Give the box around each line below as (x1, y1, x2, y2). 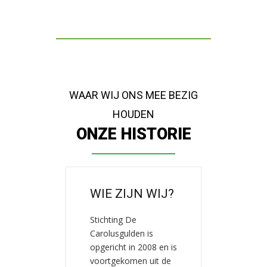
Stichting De (90, 214, 136, 225)
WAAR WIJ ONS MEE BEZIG (69, 89, 198, 101)
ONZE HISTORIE (76, 125, 191, 144)
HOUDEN (113, 108, 154, 120)
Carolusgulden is (90, 228, 153, 239)
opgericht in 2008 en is (90, 241, 177, 253)
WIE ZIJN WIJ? (90, 187, 174, 201)
